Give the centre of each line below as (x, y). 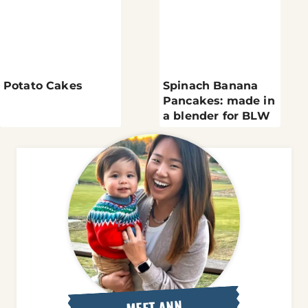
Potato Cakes (43, 86)
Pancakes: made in (219, 101)
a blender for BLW (217, 116)
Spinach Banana (211, 86)
